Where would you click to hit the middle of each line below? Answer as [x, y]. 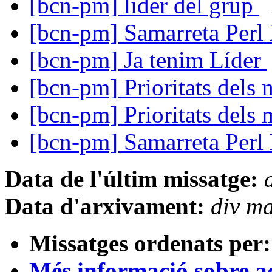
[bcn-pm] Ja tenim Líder [148, 60]
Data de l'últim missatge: [131, 179]
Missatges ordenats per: [150, 243]
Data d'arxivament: [105, 206]
